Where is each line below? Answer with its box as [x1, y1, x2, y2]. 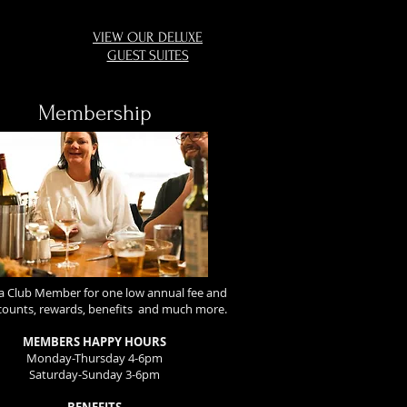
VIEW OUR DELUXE [93, 29, 203, 45]
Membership [37, 101, 152, 125]
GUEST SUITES [106, 47, 189, 64]
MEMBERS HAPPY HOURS [22, 333, 166, 350]
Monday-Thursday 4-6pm [25, 350, 163, 366]
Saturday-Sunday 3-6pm [28, 366, 160, 382]
